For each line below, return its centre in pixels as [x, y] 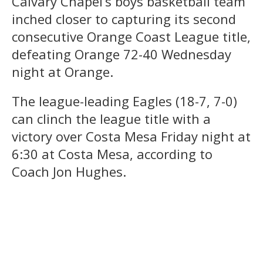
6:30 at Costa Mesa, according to [112, 154]
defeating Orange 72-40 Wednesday [122, 54]
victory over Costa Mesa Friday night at [131, 136]
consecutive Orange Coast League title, [131, 36]
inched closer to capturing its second [124, 18]
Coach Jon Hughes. [69, 171]
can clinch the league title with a [111, 118]
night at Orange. [63, 71]
